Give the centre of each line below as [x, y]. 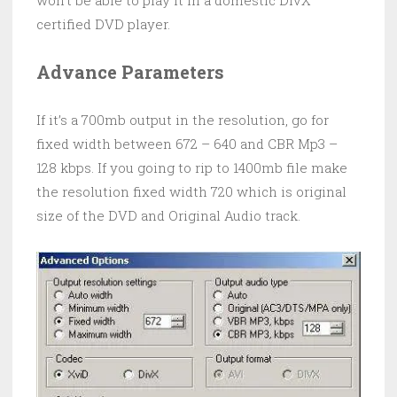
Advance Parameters [130, 72]
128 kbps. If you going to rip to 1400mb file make [192, 168]
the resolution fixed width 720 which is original [191, 192]
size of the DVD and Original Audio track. [168, 216]
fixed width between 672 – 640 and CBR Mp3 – [187, 144]
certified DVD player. [103, 24]
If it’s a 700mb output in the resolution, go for [183, 120]
